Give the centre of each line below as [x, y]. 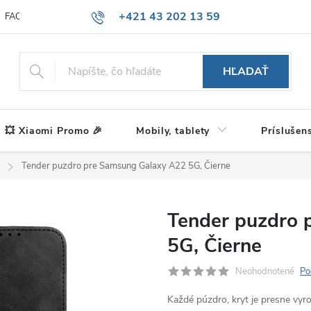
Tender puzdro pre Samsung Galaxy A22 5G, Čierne [126, 166]
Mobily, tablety [173, 131]
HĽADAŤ [246, 72]
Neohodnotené [265, 271]
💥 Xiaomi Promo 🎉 [54, 131]
